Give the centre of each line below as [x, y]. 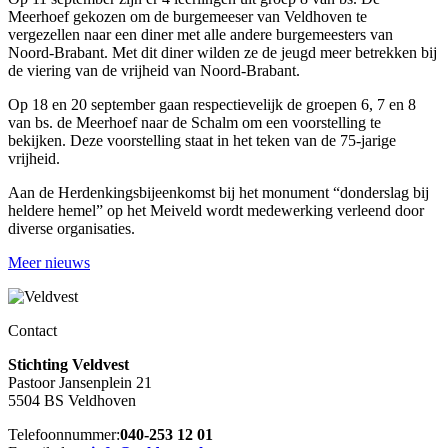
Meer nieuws [49, 263]
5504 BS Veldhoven [72, 401]
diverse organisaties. [71, 229]
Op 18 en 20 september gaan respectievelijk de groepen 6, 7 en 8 [212, 105]
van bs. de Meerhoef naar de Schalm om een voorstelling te [194, 123]
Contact [32, 331]
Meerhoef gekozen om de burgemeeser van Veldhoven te [187, 17]
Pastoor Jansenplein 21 [80, 383]
